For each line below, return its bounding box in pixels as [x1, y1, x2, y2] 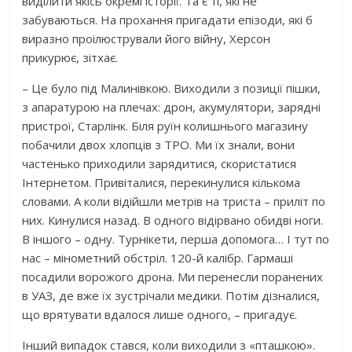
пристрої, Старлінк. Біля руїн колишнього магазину [22, 117, 309, 134]
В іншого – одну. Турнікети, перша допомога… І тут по [22, 230, 330, 247]
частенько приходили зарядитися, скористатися [22, 155, 297, 171]
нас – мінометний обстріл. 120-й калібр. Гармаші [22, 249, 294, 266]
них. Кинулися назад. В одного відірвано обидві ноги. [22, 211, 324, 228]
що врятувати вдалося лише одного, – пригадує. [22, 306, 298, 322]
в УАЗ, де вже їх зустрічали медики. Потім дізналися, [22, 287, 321, 303]
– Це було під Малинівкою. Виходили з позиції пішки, [22, 79, 321, 96]
